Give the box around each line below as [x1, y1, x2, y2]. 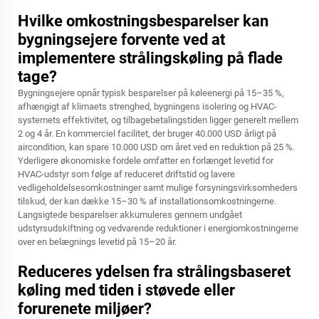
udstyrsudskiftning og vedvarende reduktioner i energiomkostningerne [18, 223, 298, 234]
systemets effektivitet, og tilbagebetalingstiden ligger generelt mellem [18, 115, 298, 125]
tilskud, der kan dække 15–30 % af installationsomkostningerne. [18, 196, 276, 206]
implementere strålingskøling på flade [18, 49, 283, 67]
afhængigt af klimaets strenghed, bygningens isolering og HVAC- [18, 101, 277, 112]
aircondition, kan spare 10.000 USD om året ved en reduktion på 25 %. [18, 142, 295, 152]
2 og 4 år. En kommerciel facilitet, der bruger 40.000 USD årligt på [18, 128, 276, 139]
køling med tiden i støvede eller [18, 281, 235, 299]
